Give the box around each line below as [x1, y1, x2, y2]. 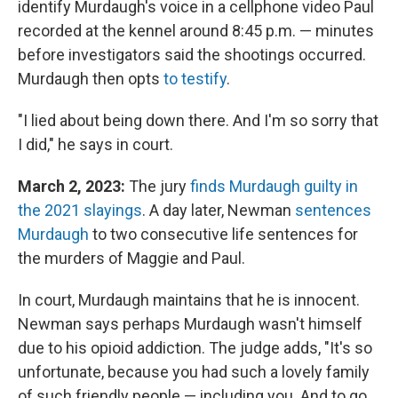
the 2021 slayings [18, 200, 142, 219]
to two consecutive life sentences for [89, 224, 358, 243]
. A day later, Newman [142, 200, 291, 219]
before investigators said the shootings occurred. [18, 44, 366, 64]
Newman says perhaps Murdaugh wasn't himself [18, 314, 362, 333]
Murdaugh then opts [18, 68, 163, 88]
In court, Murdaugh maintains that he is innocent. [18, 290, 360, 309]
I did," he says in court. [18, 134, 173, 154]
